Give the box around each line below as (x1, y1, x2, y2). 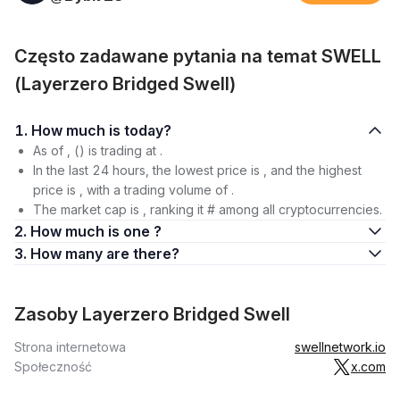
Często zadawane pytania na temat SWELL (14, 46, 381, 67)
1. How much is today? (124, 121, 171, 139)
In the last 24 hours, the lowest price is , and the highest (33, 162, 362, 178)
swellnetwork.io (295, 339, 386, 354)
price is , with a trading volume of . (33, 182, 234, 197)
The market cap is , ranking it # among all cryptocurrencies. (33, 202, 382, 217)
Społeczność (14, 359, 92, 374)
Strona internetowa (14, 339, 126, 354)
